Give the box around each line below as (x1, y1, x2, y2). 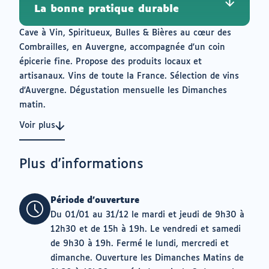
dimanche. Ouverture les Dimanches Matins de (50, 254, 244, 262)
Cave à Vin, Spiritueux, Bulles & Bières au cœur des (19, 29, 231, 37)
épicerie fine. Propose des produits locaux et (19, 58, 202, 66)
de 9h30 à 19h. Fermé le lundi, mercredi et (50, 240, 229, 248)
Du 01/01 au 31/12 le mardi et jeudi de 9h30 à (50, 211, 244, 219)
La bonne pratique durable (34, 4, 179, 14)
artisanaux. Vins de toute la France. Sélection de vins (19, 72, 239, 80)
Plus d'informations (19, 158, 144, 171)
